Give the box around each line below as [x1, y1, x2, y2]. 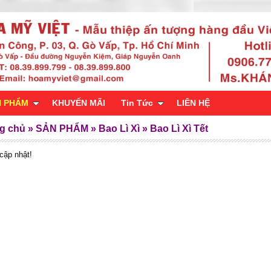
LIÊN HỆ [177, 98, 210, 108]
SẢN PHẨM [36, 123, 89, 134]
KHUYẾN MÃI [52, 98, 105, 108]
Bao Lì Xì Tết [150, 123, 209, 134]
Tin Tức [121, 98, 153, 108]
